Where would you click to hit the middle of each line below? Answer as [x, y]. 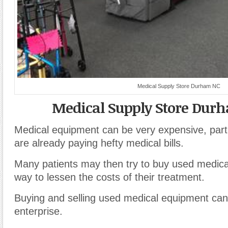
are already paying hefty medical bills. [99, 143]
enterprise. [38, 211]
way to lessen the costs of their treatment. [109, 177]
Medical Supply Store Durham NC [179, 86]
